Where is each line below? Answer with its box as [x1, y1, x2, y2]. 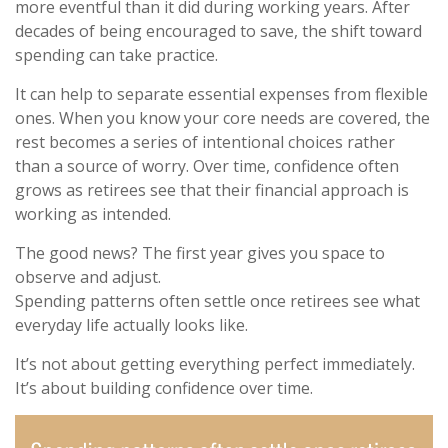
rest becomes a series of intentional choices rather [15, 130, 395, 153]
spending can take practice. [15, 43, 218, 66]
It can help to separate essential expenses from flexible [15, 82, 428, 105]
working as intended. [15, 202, 171, 225]
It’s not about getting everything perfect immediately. [15, 352, 415, 375]
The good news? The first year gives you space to [15, 241, 385, 264]
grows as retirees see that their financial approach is [15, 178, 409, 201]
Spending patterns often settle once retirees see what [15, 289, 420, 312]
